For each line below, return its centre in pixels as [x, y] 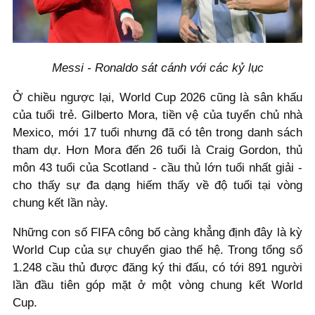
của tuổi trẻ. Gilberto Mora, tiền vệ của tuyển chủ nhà [157, 115]
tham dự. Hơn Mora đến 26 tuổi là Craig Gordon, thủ [157, 150]
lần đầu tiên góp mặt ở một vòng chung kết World [157, 285]
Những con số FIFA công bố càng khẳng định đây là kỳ [157, 232]
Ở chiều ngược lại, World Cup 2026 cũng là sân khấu [157, 98]
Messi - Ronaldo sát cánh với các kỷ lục [157, 68]
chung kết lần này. [60, 203]
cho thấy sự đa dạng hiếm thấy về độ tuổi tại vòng [157, 186]
